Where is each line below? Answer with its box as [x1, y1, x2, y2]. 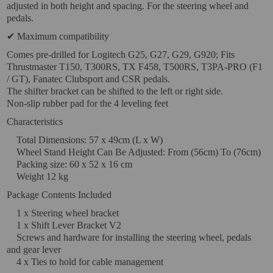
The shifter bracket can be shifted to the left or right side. [7, 86, 224, 96]
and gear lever [7, 244, 62, 255]
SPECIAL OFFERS [21, 169, 105, 179]
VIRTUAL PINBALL [21, 18, 113, 28]
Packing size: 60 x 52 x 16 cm [7, 159, 133, 169]
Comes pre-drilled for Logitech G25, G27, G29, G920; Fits [7, 49, 235, 60]
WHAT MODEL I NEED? [21, 41, 132, 51]
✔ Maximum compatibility [7, 31, 110, 41]
